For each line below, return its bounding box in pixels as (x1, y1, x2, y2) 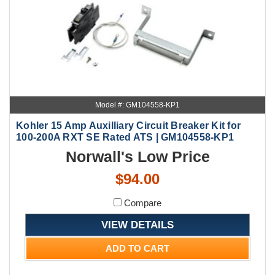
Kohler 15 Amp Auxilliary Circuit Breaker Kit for (16, 120, 241, 131)
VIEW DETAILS (101, 219, 174, 230)
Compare (122, 197, 161, 208)
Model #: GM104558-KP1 (95, 100, 180, 109)
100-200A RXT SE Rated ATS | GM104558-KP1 (16, 131, 234, 142)
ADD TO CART (106, 242, 169, 254)
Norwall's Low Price (65, 147, 210, 165)
